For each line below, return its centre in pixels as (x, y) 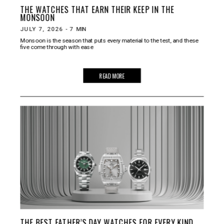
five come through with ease (57, 47)
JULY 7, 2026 (42, 29)
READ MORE (112, 75)
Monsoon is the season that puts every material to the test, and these (109, 40)
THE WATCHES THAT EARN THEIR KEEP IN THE (97, 9)
